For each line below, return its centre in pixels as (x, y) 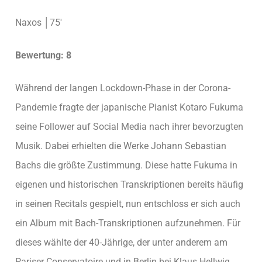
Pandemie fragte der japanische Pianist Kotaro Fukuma (129, 107)
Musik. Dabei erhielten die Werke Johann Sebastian (121, 146)
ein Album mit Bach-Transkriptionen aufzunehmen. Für (128, 223)
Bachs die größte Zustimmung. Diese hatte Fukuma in (126, 165)
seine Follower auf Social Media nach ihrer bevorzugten (129, 126)
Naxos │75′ (39, 23)
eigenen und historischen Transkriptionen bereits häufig (129, 184)
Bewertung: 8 (43, 55)
